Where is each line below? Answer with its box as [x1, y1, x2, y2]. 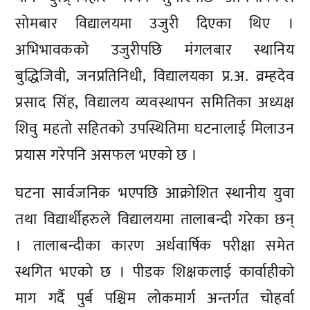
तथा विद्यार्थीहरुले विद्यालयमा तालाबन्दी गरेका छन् [15, 207, 295, 233]
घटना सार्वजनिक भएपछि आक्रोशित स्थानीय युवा [15, 181, 295, 207]
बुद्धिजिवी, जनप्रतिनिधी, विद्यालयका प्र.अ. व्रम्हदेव [15, 63, 295, 89]
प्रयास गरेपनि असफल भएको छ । [15, 142, 199, 168]
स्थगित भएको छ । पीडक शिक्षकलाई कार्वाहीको [15, 259, 295, 286]
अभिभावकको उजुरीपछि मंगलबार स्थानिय [15, 37, 295, 63]
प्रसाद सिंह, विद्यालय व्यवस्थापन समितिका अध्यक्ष [15, 89, 295, 116]
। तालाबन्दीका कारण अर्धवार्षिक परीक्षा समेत [15, 233, 295, 259]
